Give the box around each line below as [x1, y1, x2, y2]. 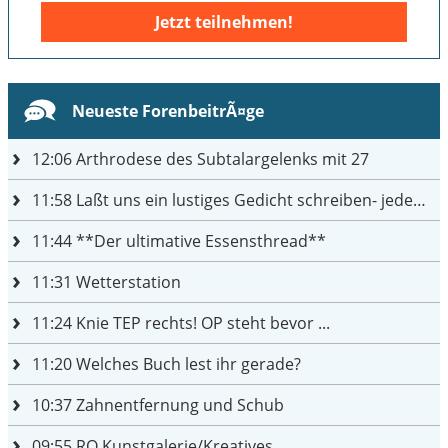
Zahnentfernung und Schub [72, 393, 284, 416]
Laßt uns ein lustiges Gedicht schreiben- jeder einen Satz [72, 188, 413, 211]
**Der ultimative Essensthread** [72, 229, 326, 252]
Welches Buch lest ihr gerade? [72, 352, 301, 375]
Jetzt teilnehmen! [155, 10, 293, 33]
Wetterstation [72, 270, 181, 293]
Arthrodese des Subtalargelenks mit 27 [72, 147, 369, 170]
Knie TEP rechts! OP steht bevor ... [72, 311, 330, 334]
